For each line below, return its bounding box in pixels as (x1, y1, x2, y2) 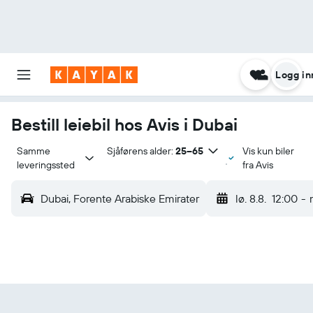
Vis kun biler (242, 145, 294, 157)
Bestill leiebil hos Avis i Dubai (11, 114, 238, 135)
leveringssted (17, 159, 75, 171)
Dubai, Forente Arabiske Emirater (41, 191, 199, 205)
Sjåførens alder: (106, 145, 173, 157)
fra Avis (242, 159, 273, 171)
